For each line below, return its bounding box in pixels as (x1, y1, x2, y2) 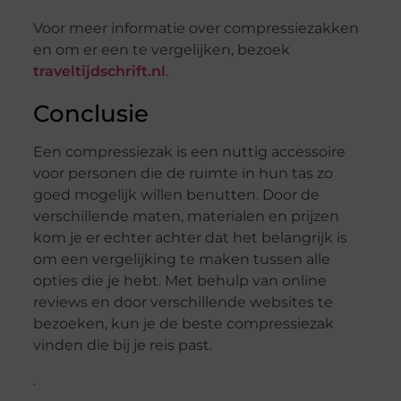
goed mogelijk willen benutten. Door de (32, 186, 320, 204)
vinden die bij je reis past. (32, 337, 212, 354)
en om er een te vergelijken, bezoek (32, 41, 290, 59)
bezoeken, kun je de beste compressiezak (32, 315, 334, 333)
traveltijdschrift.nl (32, 63, 166, 81)
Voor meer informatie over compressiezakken (32, 20, 359, 38)
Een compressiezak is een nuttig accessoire (32, 143, 346, 161)
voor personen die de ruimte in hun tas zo (32, 165, 333, 183)
